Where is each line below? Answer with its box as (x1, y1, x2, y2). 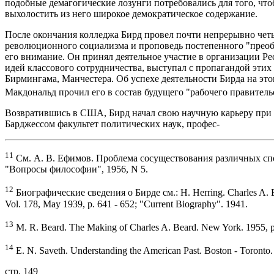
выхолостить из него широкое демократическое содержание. (5, 8, 257, 19)
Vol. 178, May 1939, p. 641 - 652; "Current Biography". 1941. (5, 198, 248, 209)
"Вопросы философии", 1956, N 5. (5, 164, 148, 175)
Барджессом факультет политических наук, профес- (5, 118, 220, 129)
